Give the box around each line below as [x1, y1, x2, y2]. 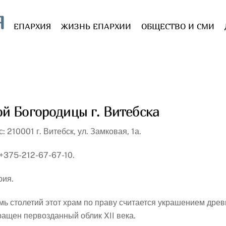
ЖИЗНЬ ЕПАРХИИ [61, 21, 132, 32]
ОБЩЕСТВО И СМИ [141, 21, 215, 32]
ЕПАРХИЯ [14, 21, 51, 32]
